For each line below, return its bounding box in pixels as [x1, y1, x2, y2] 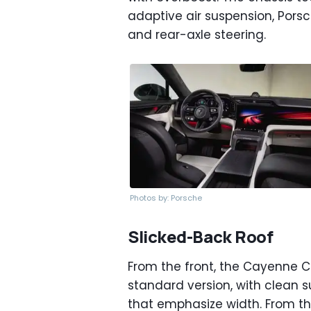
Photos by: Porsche [130, 192, 202, 203]
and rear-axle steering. [128, 26, 266, 43]
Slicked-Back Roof [128, 224, 274, 248]
